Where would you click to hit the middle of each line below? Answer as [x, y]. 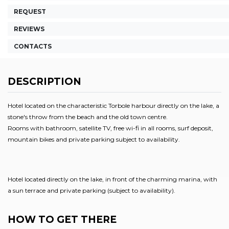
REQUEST [30, 11]
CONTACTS [33, 46]
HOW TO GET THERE [62, 220]
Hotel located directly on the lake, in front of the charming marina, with [112, 179]
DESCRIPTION [44, 81]
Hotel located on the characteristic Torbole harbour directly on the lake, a [113, 106]
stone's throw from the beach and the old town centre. [88, 117]
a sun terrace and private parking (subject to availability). [91, 191]
